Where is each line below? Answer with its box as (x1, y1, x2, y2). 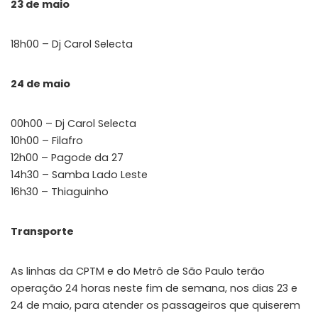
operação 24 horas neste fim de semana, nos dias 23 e (11, 280, 297, 295)
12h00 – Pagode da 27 (11, 150, 124, 165)
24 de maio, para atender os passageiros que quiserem (11, 297, 300, 312)
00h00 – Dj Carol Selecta (11, 116, 136, 131)
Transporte (11, 224, 74, 238)
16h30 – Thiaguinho (11, 184, 109, 199)
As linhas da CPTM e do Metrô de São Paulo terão (11, 263, 265, 278)
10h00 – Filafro (11, 133, 83, 148)
